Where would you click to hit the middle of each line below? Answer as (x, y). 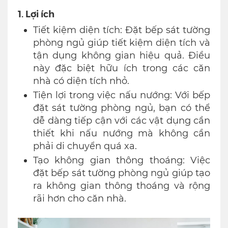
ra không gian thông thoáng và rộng (122, 186)
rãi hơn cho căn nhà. (80, 198)
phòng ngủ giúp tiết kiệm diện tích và (122, 43)
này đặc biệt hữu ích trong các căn (122, 68)
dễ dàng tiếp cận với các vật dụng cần (122, 121)
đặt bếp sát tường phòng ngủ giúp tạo (122, 173)
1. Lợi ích (36, 13)
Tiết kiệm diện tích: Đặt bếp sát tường (122, 30)
